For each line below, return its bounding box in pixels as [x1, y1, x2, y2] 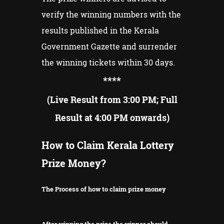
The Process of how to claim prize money [41, 184, 166, 193]
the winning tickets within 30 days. [41, 56, 175, 67]
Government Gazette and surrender [41, 40, 177, 51]
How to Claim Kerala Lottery [41, 138, 174, 151]
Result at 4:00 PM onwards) [54, 111, 169, 123]
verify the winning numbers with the [41, 8, 181, 19]
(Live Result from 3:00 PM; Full [46, 93, 177, 105]
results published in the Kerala [41, 24, 159, 35]
